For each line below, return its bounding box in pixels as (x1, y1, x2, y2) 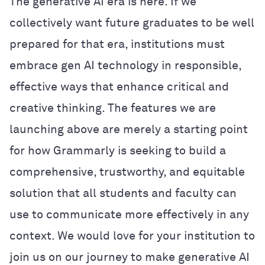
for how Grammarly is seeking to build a (9, 144, 226, 157)
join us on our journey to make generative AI (9, 251, 250, 263)
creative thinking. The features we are (9, 102, 216, 114)
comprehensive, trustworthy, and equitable (9, 166, 245, 178)
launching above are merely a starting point (9, 123, 248, 135)
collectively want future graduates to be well (9, 17, 254, 29)
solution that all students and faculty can (9, 187, 237, 199)
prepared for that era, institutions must (9, 38, 225, 50)
